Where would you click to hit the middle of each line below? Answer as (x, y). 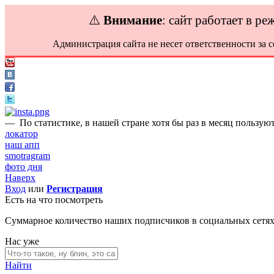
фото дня (24, 167)
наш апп (22, 145)
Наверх (20, 178)
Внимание (133, 20)
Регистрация (75, 189)
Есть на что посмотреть (54, 200)
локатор (21, 134)
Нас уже (22, 241)
